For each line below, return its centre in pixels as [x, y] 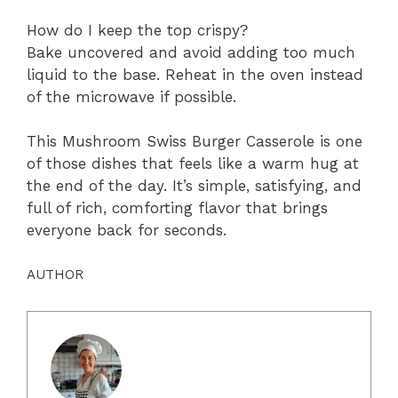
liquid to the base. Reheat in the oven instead [195, 74]
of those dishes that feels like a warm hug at [193, 164]
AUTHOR [55, 274]
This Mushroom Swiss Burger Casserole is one [195, 142]
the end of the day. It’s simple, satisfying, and [194, 186]
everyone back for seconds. [127, 231]
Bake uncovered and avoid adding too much [191, 52]
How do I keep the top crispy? [137, 30]
